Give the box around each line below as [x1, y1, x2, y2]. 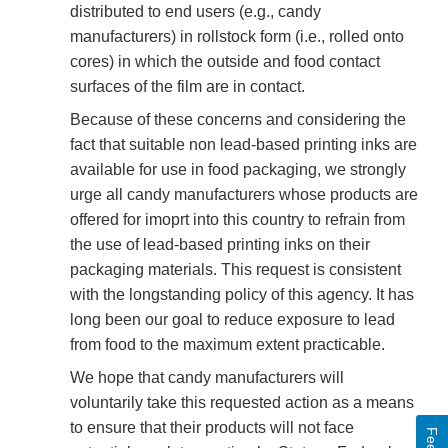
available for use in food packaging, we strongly [70, 161, 406, 179]
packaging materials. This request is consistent [70, 261, 401, 279]
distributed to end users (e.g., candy [70, 3, 321, 21]
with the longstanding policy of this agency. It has [70, 286, 414, 304]
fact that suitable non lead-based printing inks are [70, 136, 417, 154]
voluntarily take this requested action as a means [70, 394, 414, 412]
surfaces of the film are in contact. [70, 78, 305, 96]
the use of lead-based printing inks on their [70, 236, 370, 254]
